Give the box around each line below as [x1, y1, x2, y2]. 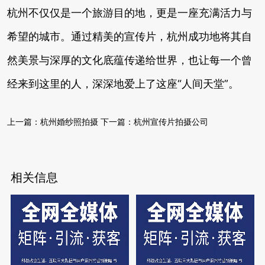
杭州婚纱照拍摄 [40, 117, 98, 127]
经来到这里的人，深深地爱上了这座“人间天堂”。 [7, 77, 239, 90]
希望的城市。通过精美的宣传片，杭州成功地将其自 [7, 30, 252, 43]
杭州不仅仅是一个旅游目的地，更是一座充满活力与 [7, 7, 252, 19]
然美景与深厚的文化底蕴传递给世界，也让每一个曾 [7, 54, 252, 66]
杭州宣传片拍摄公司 [134, 117, 208, 127]
